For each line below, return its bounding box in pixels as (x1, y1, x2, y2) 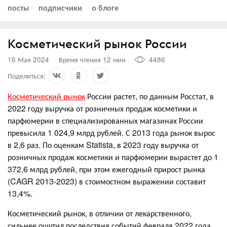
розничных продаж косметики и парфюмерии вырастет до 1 (8, 150, 218, 163)
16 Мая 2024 (8, 54, 49, 64)
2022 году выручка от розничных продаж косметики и (8, 102, 197, 114)
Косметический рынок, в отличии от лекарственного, (8, 207, 192, 219)
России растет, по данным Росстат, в (85, 90, 214, 102)
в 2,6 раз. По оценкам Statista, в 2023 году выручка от (8, 138, 199, 150)
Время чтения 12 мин (59, 54, 125, 64)
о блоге (92, 1, 119, 13)
